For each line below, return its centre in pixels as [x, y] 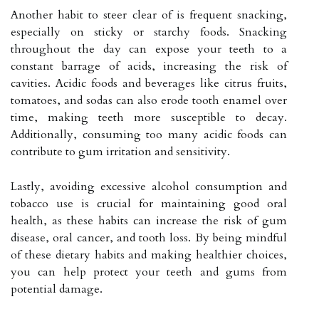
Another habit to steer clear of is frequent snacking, [149, 15]
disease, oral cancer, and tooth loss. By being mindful [149, 237]
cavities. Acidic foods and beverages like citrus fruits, [149, 83]
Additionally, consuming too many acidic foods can [149, 134]
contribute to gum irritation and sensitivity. [120, 151]
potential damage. [57, 289]
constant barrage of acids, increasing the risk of [149, 66]
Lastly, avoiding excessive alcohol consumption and [149, 186]
